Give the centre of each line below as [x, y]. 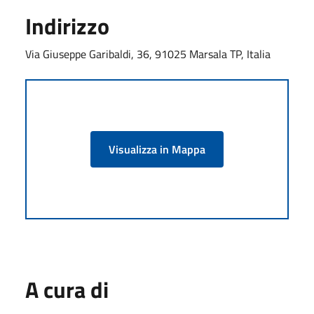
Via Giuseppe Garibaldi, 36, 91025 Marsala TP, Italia [148, 54]
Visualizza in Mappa [157, 149]
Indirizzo [67, 26]
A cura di [67, 289]
